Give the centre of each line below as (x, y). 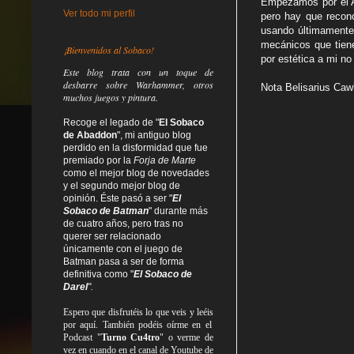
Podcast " (82, 337)
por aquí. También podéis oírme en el (137, 324)
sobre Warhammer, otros (155, 84)
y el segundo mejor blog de (122, 185)
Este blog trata (100, 72)
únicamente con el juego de (123, 249)
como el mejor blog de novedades (136, 173)
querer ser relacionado (112, 236)
